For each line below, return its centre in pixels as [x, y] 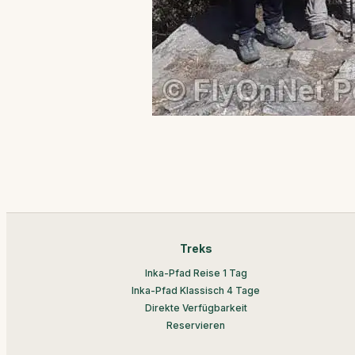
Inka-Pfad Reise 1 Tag [196, 273]
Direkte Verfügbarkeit [196, 308]
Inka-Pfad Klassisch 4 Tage [196, 290]
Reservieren [196, 325]
